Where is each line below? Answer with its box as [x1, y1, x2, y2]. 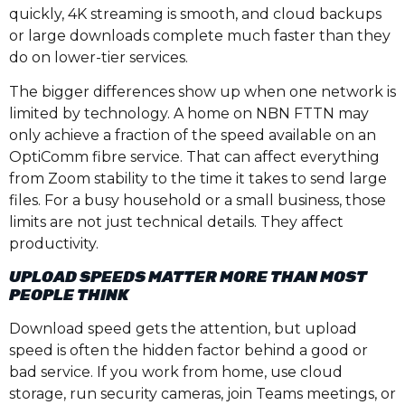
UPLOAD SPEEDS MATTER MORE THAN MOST [9, 268, 367, 287]
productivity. [9, 234, 99, 252]
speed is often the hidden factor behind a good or [9, 342, 368, 360]
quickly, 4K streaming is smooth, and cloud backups [9, 5, 381, 23]
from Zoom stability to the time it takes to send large [9, 169, 387, 187]
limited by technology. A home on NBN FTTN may [9, 104, 369, 122]
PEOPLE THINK [9, 286, 129, 305]
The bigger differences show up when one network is [9, 82, 396, 100]
